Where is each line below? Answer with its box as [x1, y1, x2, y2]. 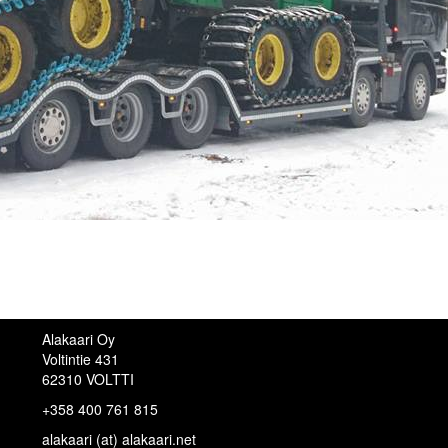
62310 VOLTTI [42, 369, 135, 389]
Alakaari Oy [42, 329, 116, 349]
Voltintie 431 [42, 349, 120, 369]
